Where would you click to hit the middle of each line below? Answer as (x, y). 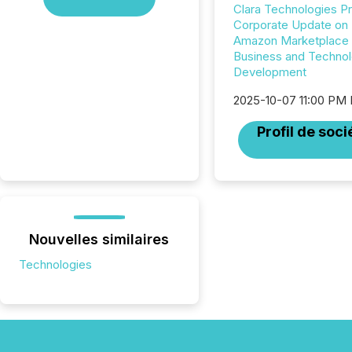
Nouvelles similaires (99, 239)
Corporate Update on (290, 25)
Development (269, 72)
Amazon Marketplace (291, 40)
